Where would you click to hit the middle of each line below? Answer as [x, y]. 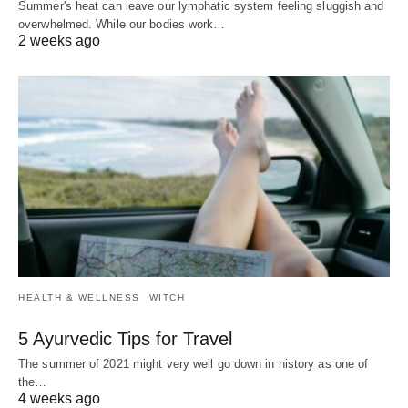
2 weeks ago [59, 40]
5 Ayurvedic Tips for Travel [125, 339]
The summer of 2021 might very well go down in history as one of [194, 364]
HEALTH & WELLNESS [79, 298]
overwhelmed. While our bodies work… [122, 24]
